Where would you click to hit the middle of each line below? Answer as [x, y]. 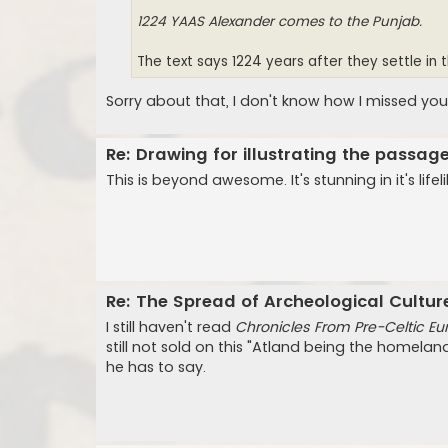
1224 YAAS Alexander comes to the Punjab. [279, 21]
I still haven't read [170, 327]
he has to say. [156, 367]
